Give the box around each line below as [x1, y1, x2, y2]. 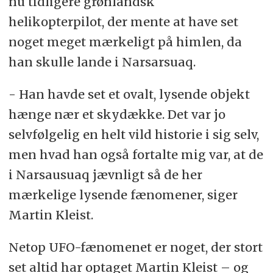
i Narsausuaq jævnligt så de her [8, 166, 202, 182]
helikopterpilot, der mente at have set [8, 13, 238, 29]
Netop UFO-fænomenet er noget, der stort [8, 239, 263, 255]
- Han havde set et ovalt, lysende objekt [8, 86, 250, 102]
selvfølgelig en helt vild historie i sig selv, [8, 126, 259, 142]
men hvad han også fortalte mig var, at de [8, 146, 263, 162]
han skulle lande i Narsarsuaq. [8, 54, 196, 69]
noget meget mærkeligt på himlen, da [8, 34, 242, 49]
